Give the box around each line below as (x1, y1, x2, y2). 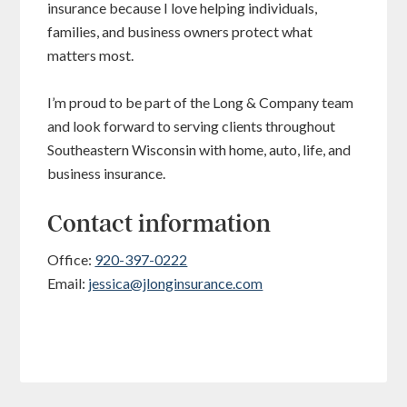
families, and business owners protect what (47, 23, 313, 40)
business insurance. (47, 164, 172, 182)
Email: (47, 274, 89, 292)
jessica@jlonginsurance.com (88, 274, 263, 292)
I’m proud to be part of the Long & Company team (47, 94, 354, 111)
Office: (47, 251, 95, 268)
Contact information (47, 210, 272, 237)
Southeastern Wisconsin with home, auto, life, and (47, 141, 352, 158)
